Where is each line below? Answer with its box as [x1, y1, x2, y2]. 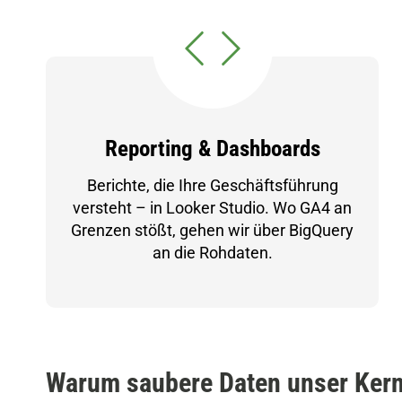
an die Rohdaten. [152, 243, 273, 262]
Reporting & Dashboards [104, 135, 320, 162]
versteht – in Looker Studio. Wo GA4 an [73, 198, 353, 217]
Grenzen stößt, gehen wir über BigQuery [71, 221, 354, 240]
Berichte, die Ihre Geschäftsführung [86, 176, 338, 195]
